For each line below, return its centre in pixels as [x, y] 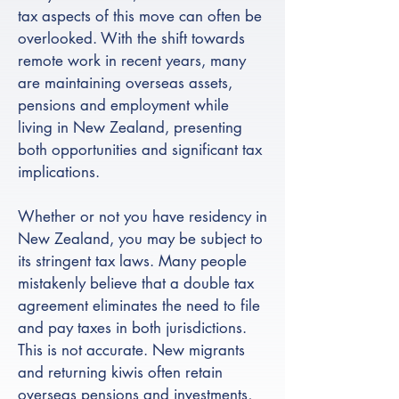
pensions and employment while [123, 105]
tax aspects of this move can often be [140, 16]
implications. [59, 172]
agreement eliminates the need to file [139, 305]
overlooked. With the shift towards [131, 38]
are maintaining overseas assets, [125, 83]
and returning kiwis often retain [120, 372]
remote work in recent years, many [132, 61]
